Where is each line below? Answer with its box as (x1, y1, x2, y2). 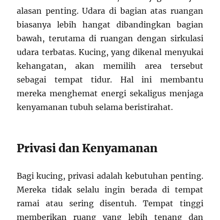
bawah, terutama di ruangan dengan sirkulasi (17, 33, 203, 44)
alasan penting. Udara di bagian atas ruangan (17, 6, 203, 16)
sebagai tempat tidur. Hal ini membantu (17, 75, 203, 85)
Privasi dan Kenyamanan (17, 141, 158, 156)
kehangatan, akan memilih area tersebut (17, 61, 203, 71)
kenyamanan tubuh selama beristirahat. (17, 102, 173, 112)
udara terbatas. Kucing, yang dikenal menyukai (17, 47, 203, 57)
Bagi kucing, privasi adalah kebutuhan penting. (17, 171, 203, 181)
